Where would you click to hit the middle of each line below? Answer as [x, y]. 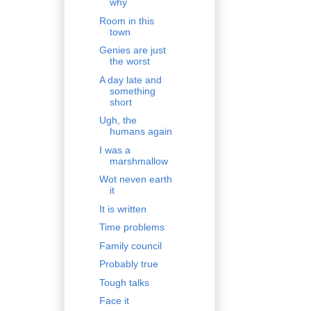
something [132, 91]
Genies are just [132, 50]
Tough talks [124, 282]
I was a [115, 150]
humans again [141, 132]
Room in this [126, 20]
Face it [114, 301]
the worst [129, 61]
